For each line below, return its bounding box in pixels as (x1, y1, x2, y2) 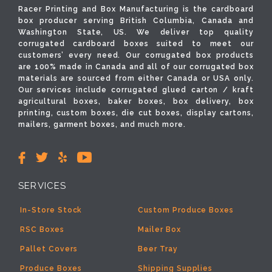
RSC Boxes (20, 225, 64, 234)
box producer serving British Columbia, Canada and (18, 16, 254, 25)
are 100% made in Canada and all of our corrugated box (18, 63, 254, 72)
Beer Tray (138, 245, 178, 254)
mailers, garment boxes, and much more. (18, 120, 186, 129)
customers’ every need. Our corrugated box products (18, 51, 254, 60)
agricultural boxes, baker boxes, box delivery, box (18, 97, 254, 106)
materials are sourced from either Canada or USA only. (18, 74, 254, 83)
